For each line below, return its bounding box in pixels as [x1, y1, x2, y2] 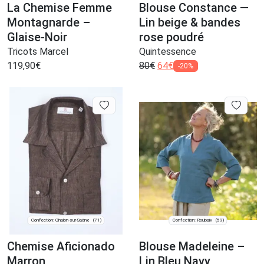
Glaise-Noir [7, 30, 67, 45]
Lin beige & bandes [139, 15, 240, 30]
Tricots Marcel [7, 46, 68, 58]
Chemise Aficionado [7, 239, 115, 254]
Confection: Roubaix [172, 217, 212, 223]
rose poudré [139, 30, 204, 45]
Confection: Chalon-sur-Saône [31, 217, 90, 223]
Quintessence [139, 46, 196, 58]
